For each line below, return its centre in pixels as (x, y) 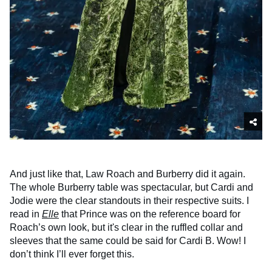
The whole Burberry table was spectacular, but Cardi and (131, 187)
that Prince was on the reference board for (150, 214)
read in (26, 214)
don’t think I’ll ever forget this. (72, 254)
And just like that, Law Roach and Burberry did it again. (127, 174)
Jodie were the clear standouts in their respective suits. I (129, 200)
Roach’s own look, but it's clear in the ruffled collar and (126, 227)
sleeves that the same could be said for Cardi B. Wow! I (128, 240)
